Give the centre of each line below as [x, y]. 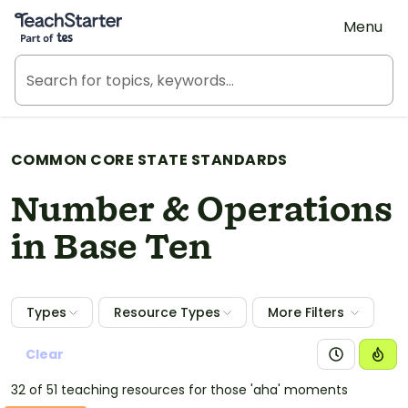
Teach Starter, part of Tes [105, 15]
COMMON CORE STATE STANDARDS [149, 160]
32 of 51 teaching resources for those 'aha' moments [179, 390]
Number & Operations [202, 211]
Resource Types [167, 312]
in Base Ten [112, 249]
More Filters [306, 312]
